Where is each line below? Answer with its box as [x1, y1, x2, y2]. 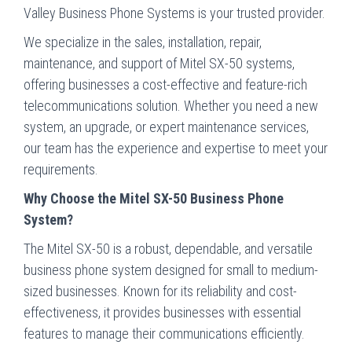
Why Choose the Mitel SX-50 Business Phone [24, 189, 284, 207]
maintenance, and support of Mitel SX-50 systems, [24, 54, 295, 71]
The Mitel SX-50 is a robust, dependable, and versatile [24, 240, 313, 257]
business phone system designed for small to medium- [24, 261, 318, 278]
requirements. [24, 160, 98, 178]
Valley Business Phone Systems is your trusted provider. [24, 4, 325, 21]
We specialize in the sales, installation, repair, [24, 33, 262, 50]
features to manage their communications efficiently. [24, 324, 305, 342]
